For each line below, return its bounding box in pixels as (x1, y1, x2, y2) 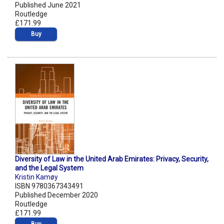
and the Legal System (15, 164, 83, 172)
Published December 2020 (15, 191, 98, 199)
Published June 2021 (15, 1, 81, 9)
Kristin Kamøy (15, 173, 58, 181)
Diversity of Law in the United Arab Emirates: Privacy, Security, (15, 155, 208, 163)
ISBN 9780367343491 (15, 182, 83, 190)
